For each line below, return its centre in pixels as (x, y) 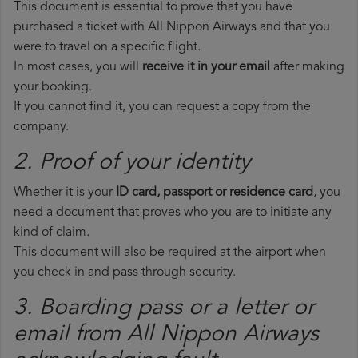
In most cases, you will (78, 68)
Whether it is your (65, 193)
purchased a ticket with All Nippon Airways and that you (172, 28)
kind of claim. (52, 233)
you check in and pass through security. (125, 273)
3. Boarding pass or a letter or (164, 309)
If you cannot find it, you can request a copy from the (162, 107)
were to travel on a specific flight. (107, 48)
